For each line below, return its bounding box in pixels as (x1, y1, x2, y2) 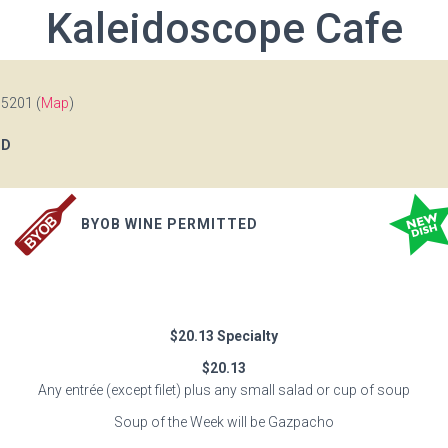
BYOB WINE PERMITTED (81, 215, 259, 232)
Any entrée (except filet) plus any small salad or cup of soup (38, 382, 410, 398)
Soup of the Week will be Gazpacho (114, 414, 334, 430)
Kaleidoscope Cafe (45, 4, 403, 53)
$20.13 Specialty (170, 328, 278, 344)
